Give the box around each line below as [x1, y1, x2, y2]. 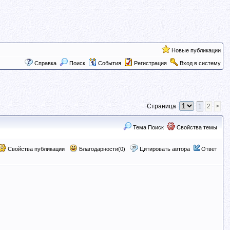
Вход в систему [179, 60, 221, 66]
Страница [146, 103, 179, 110]
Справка [34, 60, 56, 66]
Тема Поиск [131, 124, 164, 130]
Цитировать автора [139, 146, 190, 152]
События [98, 60, 121, 66]
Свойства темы [175, 124, 217, 130]
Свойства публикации [6, 146, 65, 152]
